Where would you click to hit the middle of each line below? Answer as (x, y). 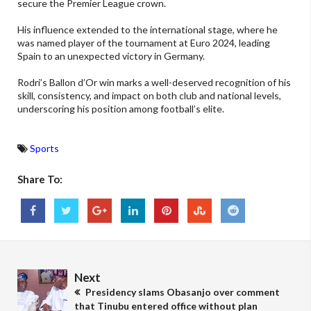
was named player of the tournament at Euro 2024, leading (144, 42)
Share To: (40, 179)
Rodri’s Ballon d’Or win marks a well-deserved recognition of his (154, 82)
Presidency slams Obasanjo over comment (182, 292)
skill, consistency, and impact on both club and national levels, (149, 95)
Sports (44, 148)
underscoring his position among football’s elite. (121, 108)
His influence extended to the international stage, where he (148, 29)
